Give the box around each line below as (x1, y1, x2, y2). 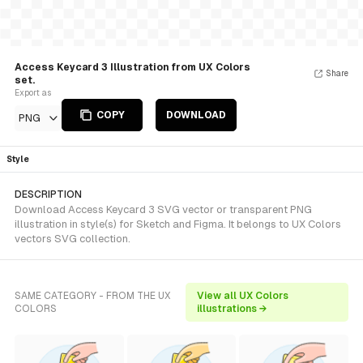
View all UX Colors (197, 290, 289, 301)
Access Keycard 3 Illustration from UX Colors (15, 62, 250, 73)
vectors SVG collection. (15, 233, 130, 245)
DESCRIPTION (15, 189, 82, 200)
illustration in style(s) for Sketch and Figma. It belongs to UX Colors (15, 218, 341, 230)
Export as (15, 88, 51, 97)
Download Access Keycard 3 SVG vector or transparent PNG (15, 203, 312, 216)
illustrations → (197, 303, 268, 314)
